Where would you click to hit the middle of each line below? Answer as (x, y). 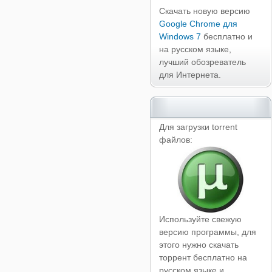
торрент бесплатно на (203, 257)
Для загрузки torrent (198, 127)
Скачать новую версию (204, 11)
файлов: (175, 140)
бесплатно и (226, 36)
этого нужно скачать (199, 245)
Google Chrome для (198, 24)
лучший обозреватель (202, 62)
